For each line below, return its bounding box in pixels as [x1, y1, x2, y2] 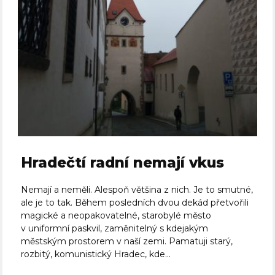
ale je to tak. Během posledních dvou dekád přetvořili [21, 197, 249, 209]
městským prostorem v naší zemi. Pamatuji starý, [21, 236, 233, 247]
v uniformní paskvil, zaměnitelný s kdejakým [21, 223, 209, 234]
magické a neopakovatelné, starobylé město [21, 210, 212, 222]
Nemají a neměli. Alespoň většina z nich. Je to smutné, [21, 184, 254, 196]
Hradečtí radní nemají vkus [21, 154, 225, 172]
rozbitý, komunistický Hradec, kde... [21, 249, 171, 260]
